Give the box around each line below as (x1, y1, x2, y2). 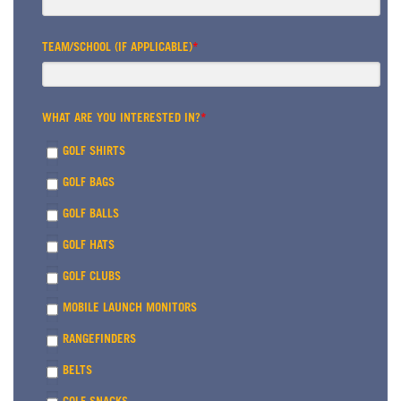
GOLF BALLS (63, 209, 119, 222)
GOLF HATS (63, 241, 115, 253)
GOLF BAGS (63, 178, 115, 191)
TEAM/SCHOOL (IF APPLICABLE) (42, 43, 192, 55)
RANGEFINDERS (63, 335, 136, 347)
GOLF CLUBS (63, 272, 121, 285)
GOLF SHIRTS (63, 147, 125, 159)
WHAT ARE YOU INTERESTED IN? (42, 114, 200, 126)
